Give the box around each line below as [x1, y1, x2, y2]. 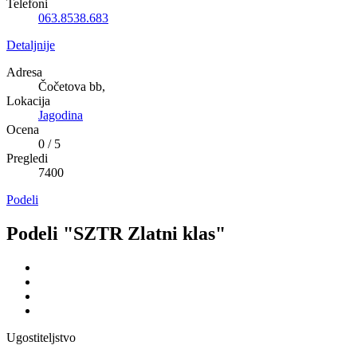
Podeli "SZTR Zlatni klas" [6, 223, 226, 245]
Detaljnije [6, 38, 55, 53]
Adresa [6, 65, 42, 80]
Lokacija [6, 94, 50, 108]
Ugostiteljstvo [6, 330, 76, 344]
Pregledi [6, 151, 48, 166]
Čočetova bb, [38, 80, 105, 94]
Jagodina [38, 108, 83, 123]
